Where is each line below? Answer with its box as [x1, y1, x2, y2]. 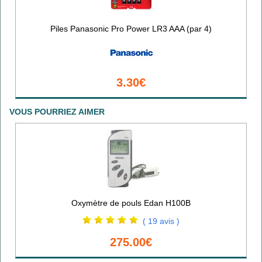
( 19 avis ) [143, 216, 180, 226]
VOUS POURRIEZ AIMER [9, 106, 105, 116]
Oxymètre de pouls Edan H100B [71, 198, 191, 208]
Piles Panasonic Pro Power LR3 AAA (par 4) [50, 23, 212, 33]
